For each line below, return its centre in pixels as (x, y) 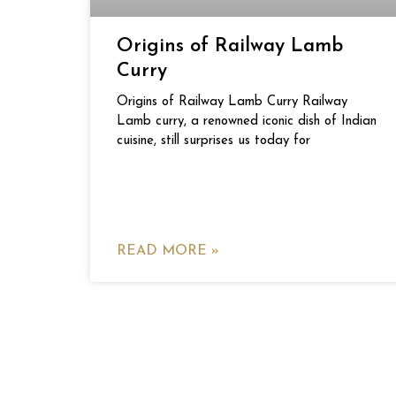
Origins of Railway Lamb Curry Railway (232, 102)
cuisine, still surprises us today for (213, 141)
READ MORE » (168, 251)
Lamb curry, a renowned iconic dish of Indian (247, 122)
